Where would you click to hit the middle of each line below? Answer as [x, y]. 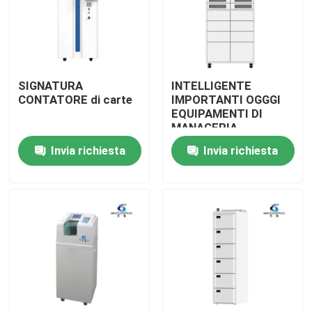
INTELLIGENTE [211, 86]
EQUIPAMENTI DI [217, 114]
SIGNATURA [51, 86]
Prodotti [47, 264]
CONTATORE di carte [76, 100]
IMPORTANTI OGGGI [226, 100]
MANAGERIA [204, 128]
